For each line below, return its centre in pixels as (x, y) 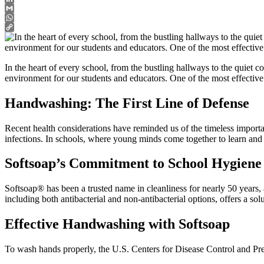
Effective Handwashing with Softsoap (117, 224)
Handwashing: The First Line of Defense (127, 103)
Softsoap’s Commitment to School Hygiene (133, 164)
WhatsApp (25, 27)
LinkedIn (22, 8)
